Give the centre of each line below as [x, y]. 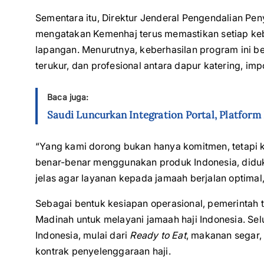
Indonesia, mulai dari [83, 235]
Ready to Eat [158, 235]
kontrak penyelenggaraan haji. [103, 251]
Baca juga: [68, 97]
